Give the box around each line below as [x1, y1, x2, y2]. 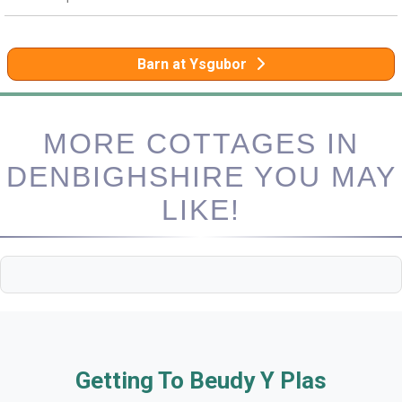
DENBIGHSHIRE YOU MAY [5, 160, 397, 193]
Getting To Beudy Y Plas [75, 366, 327, 394]
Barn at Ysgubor [137, 55, 247, 73]
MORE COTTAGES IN [43, 127, 359, 160]
